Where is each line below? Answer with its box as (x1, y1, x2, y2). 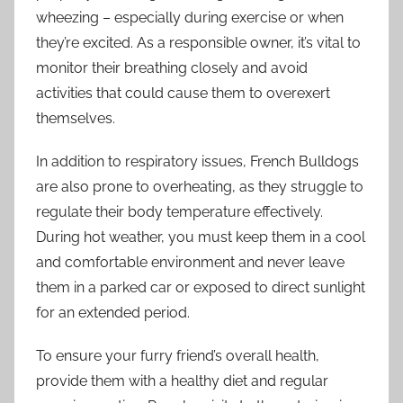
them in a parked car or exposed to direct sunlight (36, 278, 365, 296)
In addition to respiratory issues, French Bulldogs (36, 152, 359, 170)
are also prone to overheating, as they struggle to (36, 177, 363, 195)
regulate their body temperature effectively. (36, 202, 323, 220)
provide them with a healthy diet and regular (36, 372, 328, 390)
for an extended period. (36, 303, 190, 321)
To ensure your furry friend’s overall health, (36, 346, 319, 364)
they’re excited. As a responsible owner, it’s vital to (36, 33, 361, 51)
